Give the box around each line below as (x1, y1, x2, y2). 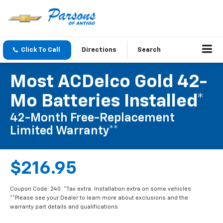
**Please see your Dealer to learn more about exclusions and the (10, 195, 188, 201)
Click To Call (21, 47, 60, 54)
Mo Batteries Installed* (10, 93, 204, 111)
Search (137, 47, 161, 54)
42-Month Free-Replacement (10, 112, 175, 124)
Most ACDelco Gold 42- (10, 73, 207, 92)
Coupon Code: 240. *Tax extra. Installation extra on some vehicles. (10, 186, 193, 192)
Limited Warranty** (10, 125, 118, 137)
